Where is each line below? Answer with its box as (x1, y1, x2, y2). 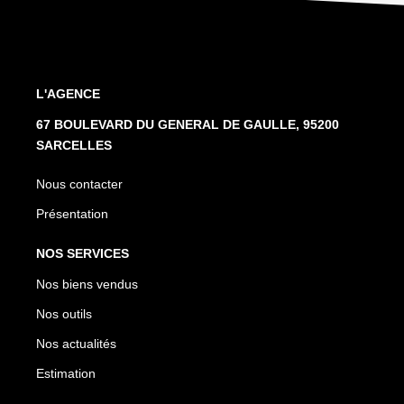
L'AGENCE (36, 86, 100, 101)
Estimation (36, 365, 96, 381)
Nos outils (36, 306, 92, 321)
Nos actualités (36, 335, 116, 351)
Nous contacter (36, 176, 123, 191)
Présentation (36, 206, 108, 221)
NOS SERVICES (36, 245, 129, 261)
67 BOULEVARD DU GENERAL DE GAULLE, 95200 (36, 116, 339, 132)
